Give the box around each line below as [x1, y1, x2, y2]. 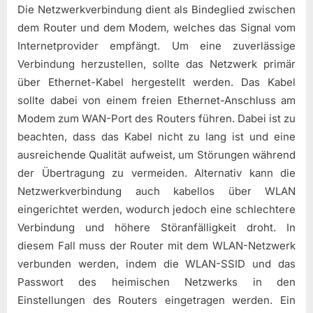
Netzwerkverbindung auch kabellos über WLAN [17, 184, 296, 198]
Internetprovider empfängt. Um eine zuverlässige [17, 39, 296, 53]
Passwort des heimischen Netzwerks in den [17, 275, 296, 289]
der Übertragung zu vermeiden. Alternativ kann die [17, 166, 296, 180]
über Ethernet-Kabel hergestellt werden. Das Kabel [17, 75, 296, 89]
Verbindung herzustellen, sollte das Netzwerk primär [17, 57, 296, 71]
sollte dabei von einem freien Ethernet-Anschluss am [17, 94, 296, 108]
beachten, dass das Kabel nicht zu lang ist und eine [17, 130, 296, 144]
